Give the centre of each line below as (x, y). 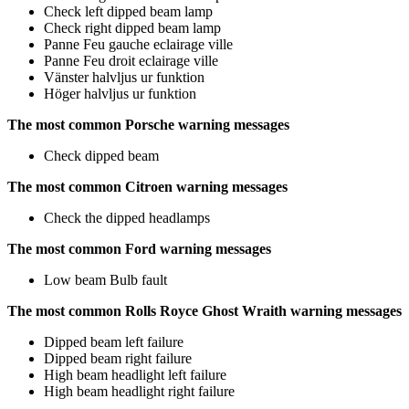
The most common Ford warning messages (139, 248)
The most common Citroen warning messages (147, 186)
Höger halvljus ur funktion (120, 93)
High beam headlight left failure (135, 374)
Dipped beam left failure (114, 341)
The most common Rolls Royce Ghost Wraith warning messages (204, 310)
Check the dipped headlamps (127, 217)
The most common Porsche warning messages (148, 124)
